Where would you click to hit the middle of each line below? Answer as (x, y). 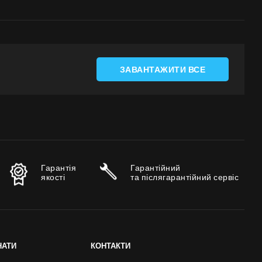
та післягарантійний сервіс (185, 177)
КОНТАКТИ (111, 246)
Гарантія (58, 168)
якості (53, 177)
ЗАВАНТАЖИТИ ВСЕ (162, 70)
